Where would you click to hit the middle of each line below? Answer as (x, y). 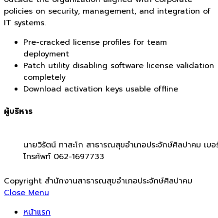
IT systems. (25, 23)
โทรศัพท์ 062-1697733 (64, 156)
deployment (46, 54)
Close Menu (27, 192)
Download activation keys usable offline (101, 89)
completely (45, 78)
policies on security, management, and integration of (107, 11)
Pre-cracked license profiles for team (95, 43)
